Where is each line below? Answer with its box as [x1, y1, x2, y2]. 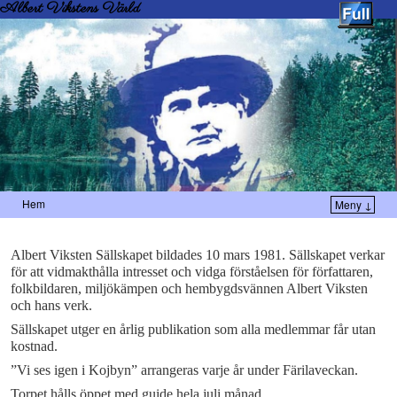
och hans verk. [11, 298, 92, 314]
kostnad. [11, 339, 58, 354]
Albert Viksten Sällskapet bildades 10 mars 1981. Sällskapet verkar [11, 247, 385, 263]
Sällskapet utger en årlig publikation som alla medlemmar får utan [11, 322, 376, 338]
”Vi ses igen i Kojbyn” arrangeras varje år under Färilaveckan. [11, 362, 358, 378]
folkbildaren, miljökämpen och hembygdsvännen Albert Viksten [11, 281, 368, 297]
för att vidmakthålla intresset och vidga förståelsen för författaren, [11, 264, 373, 280]
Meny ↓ [335, 197, 372, 213]
